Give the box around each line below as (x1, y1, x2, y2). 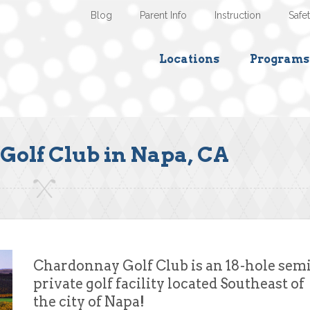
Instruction (215, 10, 261, 21)
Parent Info (140, 10, 187, 21)
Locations (159, 53, 219, 66)
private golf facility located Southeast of (33, 275, 304, 292)
